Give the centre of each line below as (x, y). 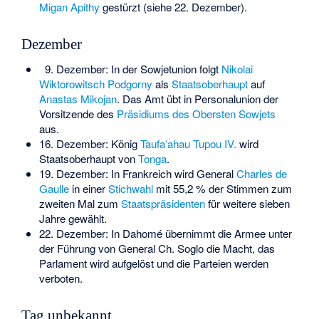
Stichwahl (130, 188)
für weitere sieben (247, 203)
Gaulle (54, 188)
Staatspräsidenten (163, 203)
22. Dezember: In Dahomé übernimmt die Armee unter (165, 233)
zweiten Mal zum (80, 203)
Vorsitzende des (78, 113)
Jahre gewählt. (73, 218)
